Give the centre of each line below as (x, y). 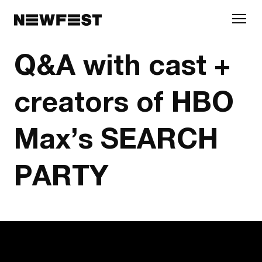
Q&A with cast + (122, 64)
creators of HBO (124, 101)
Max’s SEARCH (116, 138)
